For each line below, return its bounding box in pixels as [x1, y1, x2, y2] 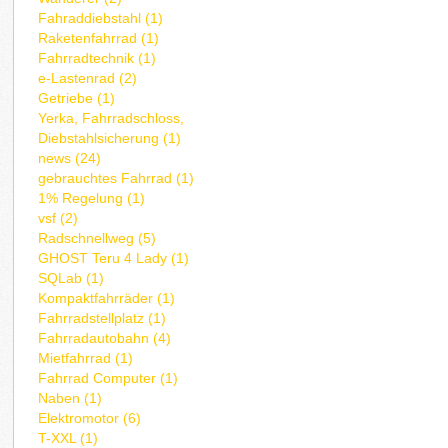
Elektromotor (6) [38, 410, 142, 427]
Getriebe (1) [38, 90, 116, 107]
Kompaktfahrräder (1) [38, 290, 176, 307]
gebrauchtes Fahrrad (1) [38, 170, 195, 187]
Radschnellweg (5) [38, 230, 157, 247]
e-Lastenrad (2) [38, 70, 138, 87]
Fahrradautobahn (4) [38, 330, 172, 347]
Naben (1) [38, 390, 103, 407]
